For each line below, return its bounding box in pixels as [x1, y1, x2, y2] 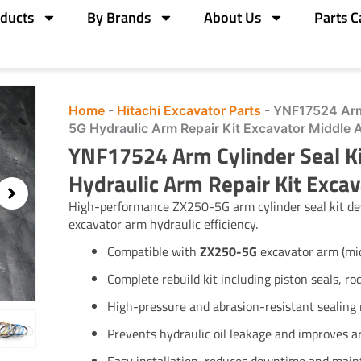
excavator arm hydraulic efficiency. [68, 214, 258, 234]
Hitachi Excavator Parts [116, 102, 261, 118]
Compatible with [106, 241, 200, 261]
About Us [204, 6, 262, 29]
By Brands [87, 6, 151, 29]
